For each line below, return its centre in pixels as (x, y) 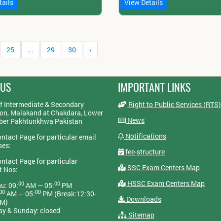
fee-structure (144, 152)
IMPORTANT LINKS (154, 88)
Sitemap (140, 215)
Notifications (145, 136)
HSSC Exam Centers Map (165, 184)
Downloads (143, 199)
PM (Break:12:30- (68, 194)
